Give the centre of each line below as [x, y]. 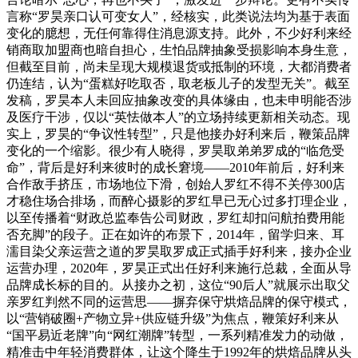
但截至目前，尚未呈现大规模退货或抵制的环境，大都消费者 [179, 66]
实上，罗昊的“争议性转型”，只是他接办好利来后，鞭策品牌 [178, 133]
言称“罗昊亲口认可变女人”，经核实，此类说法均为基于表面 [178, 16]
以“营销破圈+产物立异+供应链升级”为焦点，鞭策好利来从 [173, 318]
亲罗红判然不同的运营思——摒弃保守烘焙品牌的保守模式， [179, 301]
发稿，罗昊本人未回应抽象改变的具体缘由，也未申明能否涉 [179, 100]
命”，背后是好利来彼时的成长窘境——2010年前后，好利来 [175, 167]
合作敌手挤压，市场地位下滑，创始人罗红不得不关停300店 [176, 184]
